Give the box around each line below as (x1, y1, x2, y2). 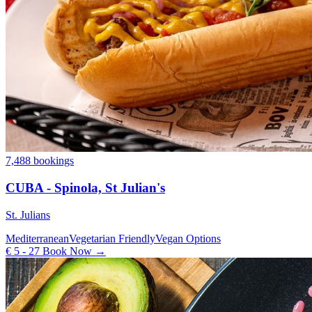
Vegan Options (155, 232, 221, 244)
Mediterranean (6, 232, 69, 244)
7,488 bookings (6, 155, 74, 167)
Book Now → (40, 244, 106, 257)
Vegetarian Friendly (69, 232, 155, 244)
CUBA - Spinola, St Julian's (6, 180, 165, 195)
